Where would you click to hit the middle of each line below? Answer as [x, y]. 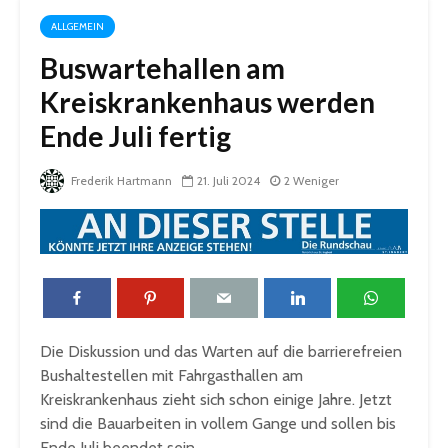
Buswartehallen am [162, 67]
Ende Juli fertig [135, 135]
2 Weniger [311, 180]
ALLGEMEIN [77, 26]
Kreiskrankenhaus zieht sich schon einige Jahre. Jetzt [216, 400]
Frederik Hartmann [120, 180]
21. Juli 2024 [228, 180]
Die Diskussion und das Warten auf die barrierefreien [221, 352]
